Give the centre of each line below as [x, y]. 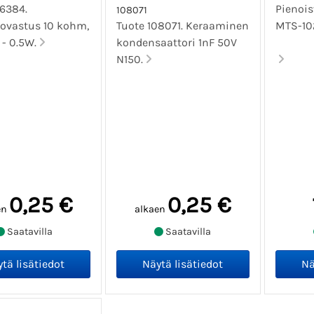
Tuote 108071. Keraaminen [183, 26]
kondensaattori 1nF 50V [177, 43]
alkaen [150, 210]
